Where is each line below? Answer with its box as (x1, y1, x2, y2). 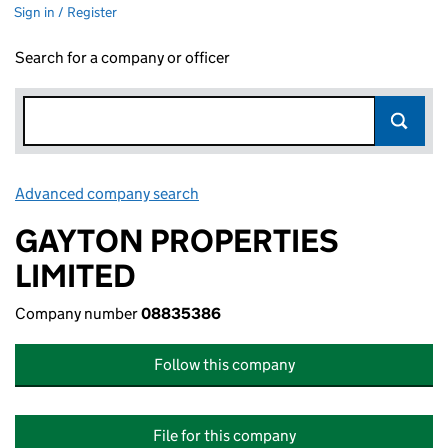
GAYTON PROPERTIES (15, 221, 339, 261)
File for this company (152, 426, 296, 445)
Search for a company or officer (15, 48, 230, 67)
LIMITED (15, 256, 136, 296)
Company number (15, 304, 141, 323)
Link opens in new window (202, 184, 379, 203)
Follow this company (153, 355, 295, 374)
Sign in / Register (14, 3, 117, 21)
